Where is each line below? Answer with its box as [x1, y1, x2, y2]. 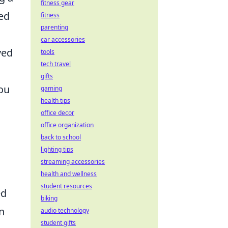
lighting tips [41, 145, 73, 154]
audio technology [41, 206, 89, 215]
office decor [41, 108, 74, 117]
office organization [41, 121, 94, 129]
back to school [41, 133, 81, 141]
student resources [41, 182, 92, 190]
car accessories [41, 35, 85, 44]
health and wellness [41, 169, 97, 178]
